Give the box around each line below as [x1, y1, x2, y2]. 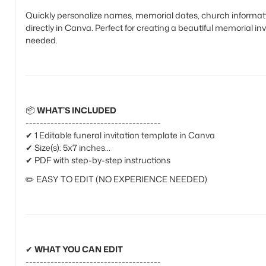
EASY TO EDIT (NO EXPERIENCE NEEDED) [36, 173, 207, 185]
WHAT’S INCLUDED [36, 104, 116, 116]
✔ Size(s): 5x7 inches [25, 141, 105, 154]
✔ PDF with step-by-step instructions [25, 154, 170, 166]
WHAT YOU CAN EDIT [34, 243, 123, 255]
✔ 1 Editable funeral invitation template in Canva [25, 129, 215, 141]
